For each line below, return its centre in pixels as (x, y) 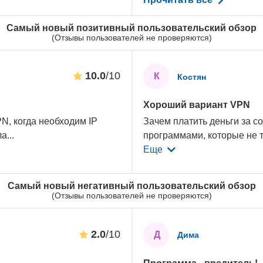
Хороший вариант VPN (197, 105)
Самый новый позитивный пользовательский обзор (131, 28)
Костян (192, 77)
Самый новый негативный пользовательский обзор (131, 186)
